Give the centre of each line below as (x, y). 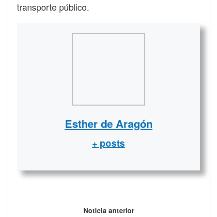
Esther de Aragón (108, 123)
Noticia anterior (108, 210)
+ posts (108, 143)
